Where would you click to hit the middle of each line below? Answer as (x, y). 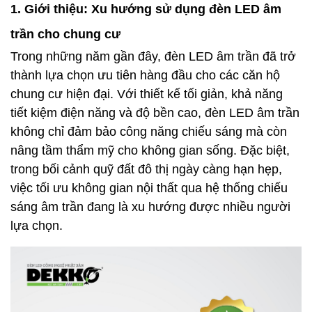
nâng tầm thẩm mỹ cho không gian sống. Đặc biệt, (150, 150)
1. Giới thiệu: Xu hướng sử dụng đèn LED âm (146, 9)
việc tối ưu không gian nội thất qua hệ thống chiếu (149, 188)
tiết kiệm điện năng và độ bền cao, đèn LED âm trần (155, 112)
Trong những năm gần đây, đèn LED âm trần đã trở (153, 56)
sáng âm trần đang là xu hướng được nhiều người (150, 206)
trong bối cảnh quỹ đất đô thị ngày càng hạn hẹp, (146, 169)
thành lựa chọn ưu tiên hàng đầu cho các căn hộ (145, 75)
